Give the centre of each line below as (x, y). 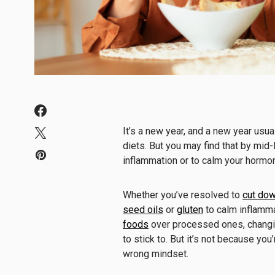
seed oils (143, 209)
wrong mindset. (157, 254)
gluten (190, 209)
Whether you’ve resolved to (183, 195)
